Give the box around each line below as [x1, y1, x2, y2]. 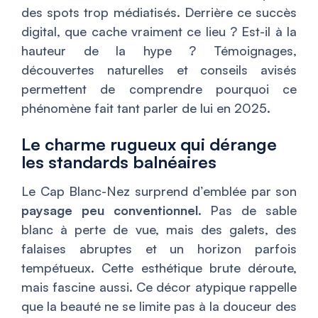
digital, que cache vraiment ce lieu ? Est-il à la [21, 23, 297, 40]
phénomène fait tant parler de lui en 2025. [21, 100, 270, 116]
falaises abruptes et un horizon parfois [21, 241, 297, 257]
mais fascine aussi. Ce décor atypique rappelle [21, 279, 297, 295]
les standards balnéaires [21, 151, 216, 173]
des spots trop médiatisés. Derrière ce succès [21, 4, 297, 21]
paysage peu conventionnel [21, 202, 198, 219]
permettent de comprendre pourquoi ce [21, 81, 297, 97]
